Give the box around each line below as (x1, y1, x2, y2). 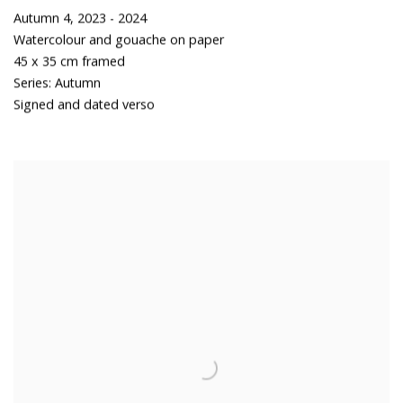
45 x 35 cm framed (13, 52, 125, 70)
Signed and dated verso (13, 95, 155, 113)
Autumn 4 (13, 9, 70, 27)
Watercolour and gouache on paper (13, 31, 224, 49)
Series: (13, 74, 51, 92)
